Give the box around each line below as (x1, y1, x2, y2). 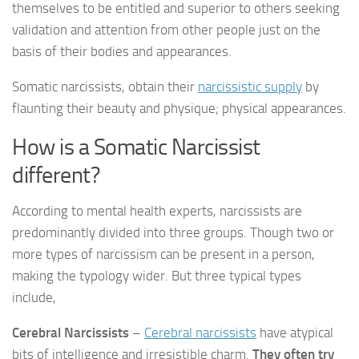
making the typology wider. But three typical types (12, 268, 301, 284)
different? (12, 162, 100, 189)
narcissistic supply (198, 79, 302, 95)
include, (12, 289, 56, 306)
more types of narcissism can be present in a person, (12, 246, 315, 263)
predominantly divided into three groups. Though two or (12, 224, 334, 241)
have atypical (256, 325, 333, 341)
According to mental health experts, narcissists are (12, 203, 302, 220)
